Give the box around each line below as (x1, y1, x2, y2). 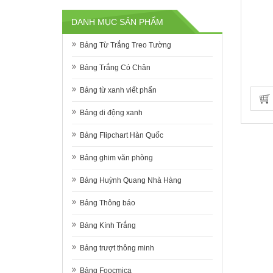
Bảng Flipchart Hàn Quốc (80, 131, 163, 140)
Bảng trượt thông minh (80, 244, 154, 252)
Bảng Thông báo (80, 199, 135, 207)
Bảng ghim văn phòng (80, 154, 153, 162)
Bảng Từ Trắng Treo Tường (80, 41, 171, 49)
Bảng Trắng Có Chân (80, 63, 151, 72)
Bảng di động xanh (80, 108, 143, 117)
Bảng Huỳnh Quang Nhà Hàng (80, 176, 182, 185)
